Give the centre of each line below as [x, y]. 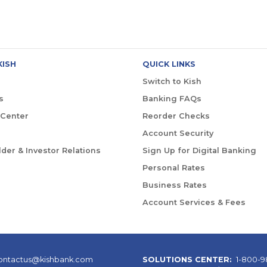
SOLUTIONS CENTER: [188, 259]
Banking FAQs [172, 98]
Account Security [178, 133]
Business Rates [175, 185]
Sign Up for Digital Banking [199, 150]
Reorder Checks [176, 116]
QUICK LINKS [169, 64]
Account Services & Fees [194, 202]
